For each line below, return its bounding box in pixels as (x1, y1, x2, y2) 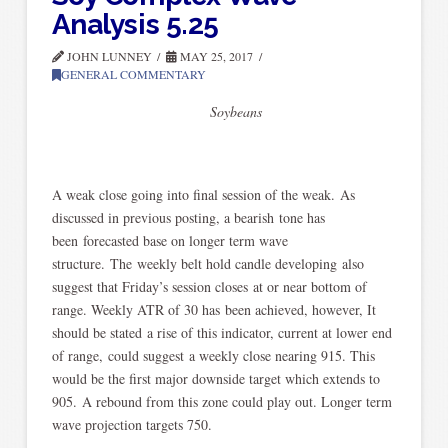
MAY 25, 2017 (177, 47, 254, 64)
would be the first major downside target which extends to (51, 368, 380, 388)
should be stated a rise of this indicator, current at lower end (51, 322, 392, 342)
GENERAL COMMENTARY (60, 65, 206, 82)
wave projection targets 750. (51, 414, 212, 434)
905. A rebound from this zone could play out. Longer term (51, 391, 392, 411)
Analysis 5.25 (51, 7, 219, 41)
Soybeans (209, 102, 262, 122)
